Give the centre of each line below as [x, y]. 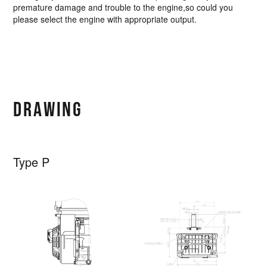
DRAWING [48, 109]
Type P [32, 162]
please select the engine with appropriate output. [105, 19]
